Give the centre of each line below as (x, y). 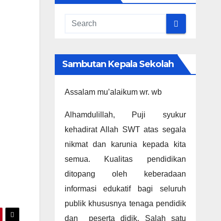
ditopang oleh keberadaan (125, 174)
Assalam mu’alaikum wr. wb (113, 92)
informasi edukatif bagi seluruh (125, 189)
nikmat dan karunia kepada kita (125, 144)
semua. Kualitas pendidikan (125, 159)
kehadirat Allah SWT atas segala (125, 129)
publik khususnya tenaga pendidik (125, 203)
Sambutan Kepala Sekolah (118, 64)
